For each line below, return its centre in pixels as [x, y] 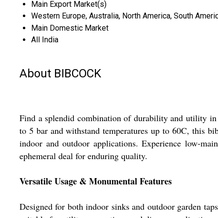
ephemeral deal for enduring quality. [83, 156]
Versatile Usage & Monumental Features [96, 181]
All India [45, 39]
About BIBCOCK [60, 73]
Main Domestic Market [70, 28]
